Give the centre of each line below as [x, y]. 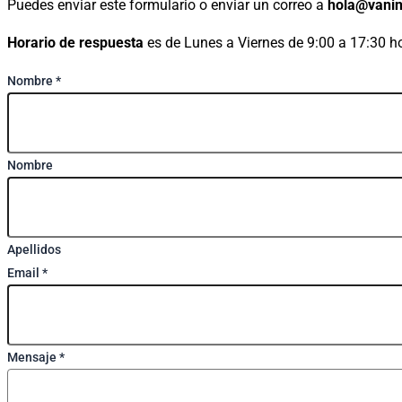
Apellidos [34, 249]
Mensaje [33, 357]
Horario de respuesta [75, 43]
